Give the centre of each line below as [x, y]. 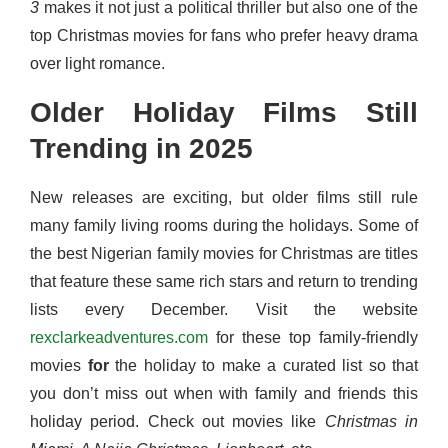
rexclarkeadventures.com [119, 338]
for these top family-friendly [313, 338]
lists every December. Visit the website [224, 310]
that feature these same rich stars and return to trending [224, 282]
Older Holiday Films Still [224, 113]
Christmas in [371, 422]
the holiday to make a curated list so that [266, 366]
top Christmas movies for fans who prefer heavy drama [224, 36]
